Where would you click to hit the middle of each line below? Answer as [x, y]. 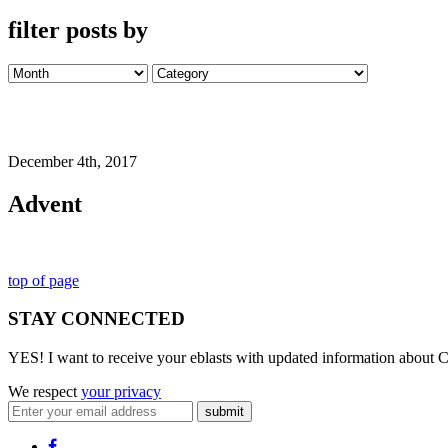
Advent [45, 203]
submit [224, 412]
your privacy [121, 392]
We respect [44, 392]
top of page [43, 280]
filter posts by [78, 29]
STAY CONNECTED [96, 319]
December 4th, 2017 [72, 161]
